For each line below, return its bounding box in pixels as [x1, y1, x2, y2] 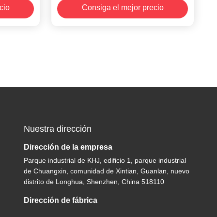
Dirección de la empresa [24, 143, 113, 151]
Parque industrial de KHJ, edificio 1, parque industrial [24, 156, 186, 164]
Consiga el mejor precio [81, 3, 164, 12]
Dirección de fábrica [24, 196, 98, 204]
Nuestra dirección [24, 124, 92, 134]
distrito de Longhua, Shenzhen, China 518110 [24, 178, 165, 186]
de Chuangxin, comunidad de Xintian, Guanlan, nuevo [24, 167, 190, 175]
